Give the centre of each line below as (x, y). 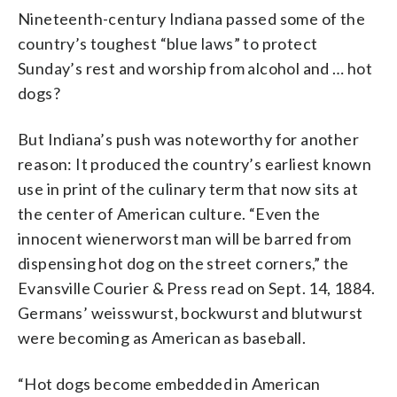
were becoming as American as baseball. (162, 337)
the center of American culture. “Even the (169, 213)
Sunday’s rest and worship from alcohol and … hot (195, 68)
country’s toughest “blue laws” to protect (168, 43)
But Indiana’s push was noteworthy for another (188, 139)
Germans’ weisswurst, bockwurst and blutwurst (191, 312)
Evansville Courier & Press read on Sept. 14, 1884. (196, 288)
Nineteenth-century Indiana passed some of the (191, 18)
